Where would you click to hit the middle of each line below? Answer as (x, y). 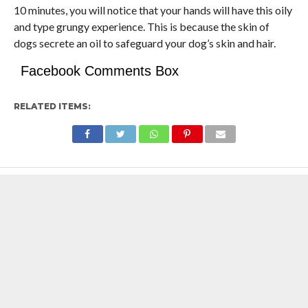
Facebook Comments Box (99, 71)
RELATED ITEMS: (52, 106)
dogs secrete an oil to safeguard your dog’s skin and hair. (144, 43)
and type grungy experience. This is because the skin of (141, 26)
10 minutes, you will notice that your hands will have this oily (153, 10)
